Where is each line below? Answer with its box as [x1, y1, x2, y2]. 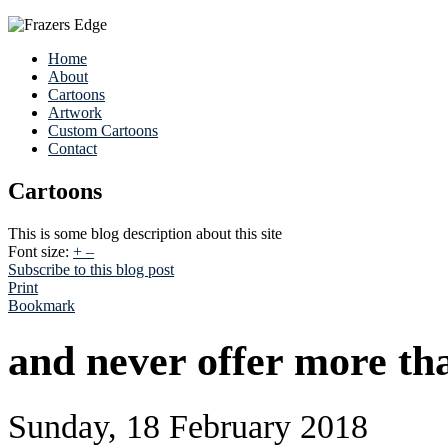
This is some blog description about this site [8, 224, 282, 242]
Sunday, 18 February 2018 [8, 406, 368, 445]
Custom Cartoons [48, 122, 158, 139]
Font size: [8, 242, 69, 260]
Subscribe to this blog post [8, 260, 174, 278]
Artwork [48, 104, 102, 121]
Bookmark [8, 296, 75, 314]
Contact [48, 140, 97, 157]
